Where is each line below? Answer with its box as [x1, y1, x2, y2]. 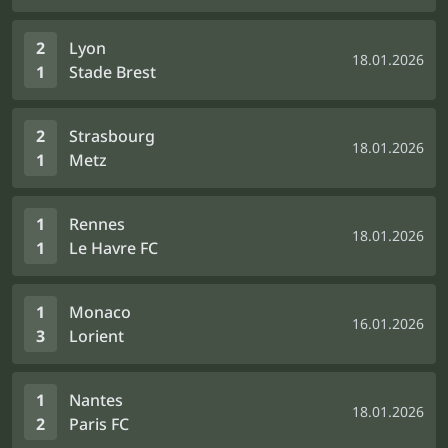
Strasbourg [69, 125, 155, 147]
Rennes [69, 213, 125, 235]
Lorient [69, 325, 124, 347]
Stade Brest [69, 61, 156, 83]
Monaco [69, 301, 131, 323]
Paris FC [69, 413, 129, 435]
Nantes [69, 389, 123, 411]
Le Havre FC [69, 237, 158, 259]
